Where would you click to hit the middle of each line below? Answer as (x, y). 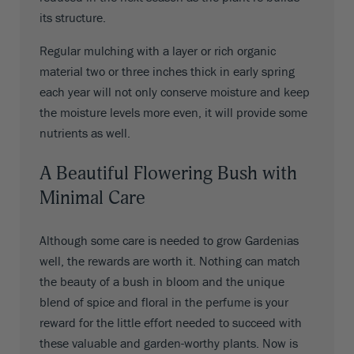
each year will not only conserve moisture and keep (175, 92)
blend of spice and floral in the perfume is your (164, 302)
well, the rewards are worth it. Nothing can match (170, 261)
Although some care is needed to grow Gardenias (169, 241)
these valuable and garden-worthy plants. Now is (169, 343)
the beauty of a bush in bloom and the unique (162, 282)
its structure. (73, 18)
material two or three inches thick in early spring (167, 72)
